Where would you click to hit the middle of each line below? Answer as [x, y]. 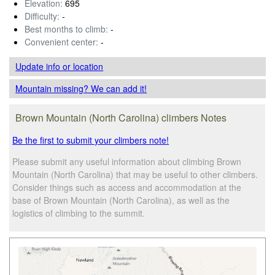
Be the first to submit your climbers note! [91, 140]
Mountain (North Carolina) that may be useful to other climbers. [135, 174]
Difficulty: [42, 16]
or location [83, 66]
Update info [39, 66]
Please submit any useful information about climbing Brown [127, 161]
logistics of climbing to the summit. [79, 213]
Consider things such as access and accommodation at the [127, 187]
